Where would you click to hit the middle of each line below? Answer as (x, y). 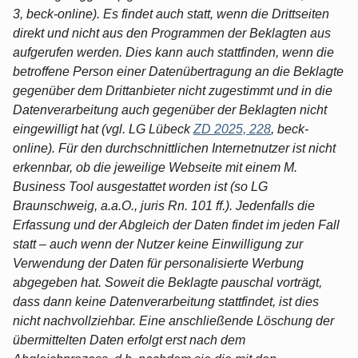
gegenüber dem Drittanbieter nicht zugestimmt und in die (173, 90)
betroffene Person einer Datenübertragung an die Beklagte (178, 71)
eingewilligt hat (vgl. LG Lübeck (103, 129)
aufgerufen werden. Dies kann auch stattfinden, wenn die (173, 52)
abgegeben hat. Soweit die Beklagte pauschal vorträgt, (167, 282)
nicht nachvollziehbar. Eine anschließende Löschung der (173, 320)
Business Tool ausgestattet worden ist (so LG (140, 186)
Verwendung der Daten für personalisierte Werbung (158, 263)
